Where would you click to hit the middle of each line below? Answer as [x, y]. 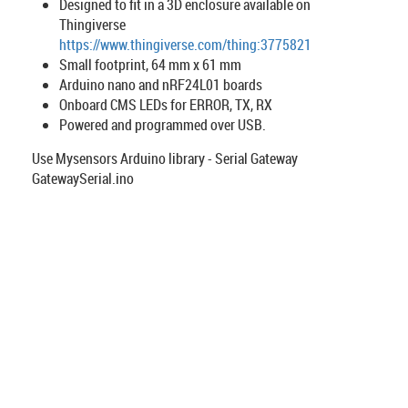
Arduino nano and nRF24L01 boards [161, 85]
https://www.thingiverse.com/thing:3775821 [185, 45]
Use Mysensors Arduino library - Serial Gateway [165, 158]
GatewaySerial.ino [83, 178]
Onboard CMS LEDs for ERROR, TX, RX [166, 105]
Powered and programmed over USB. [163, 125]
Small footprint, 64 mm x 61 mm [150, 65]
